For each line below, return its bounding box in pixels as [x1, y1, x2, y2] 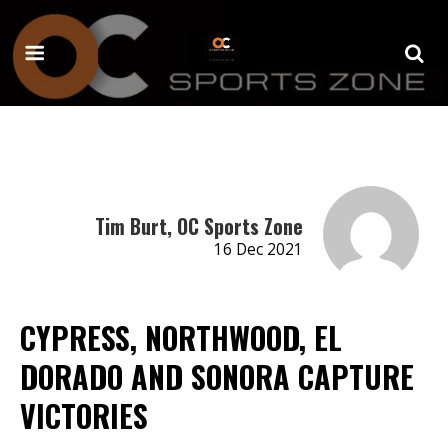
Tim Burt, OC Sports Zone [94, 210, 303, 241]
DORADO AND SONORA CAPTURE [20, 353, 414, 399]
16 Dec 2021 [213, 238, 303, 260]
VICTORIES [20, 392, 148, 438]
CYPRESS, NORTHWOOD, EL [20, 314, 342, 360]
